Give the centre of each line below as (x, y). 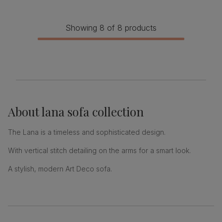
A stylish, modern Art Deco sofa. (60, 169)
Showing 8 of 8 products (111, 28)
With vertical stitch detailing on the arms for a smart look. (99, 151)
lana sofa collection (93, 112)
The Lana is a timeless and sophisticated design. (87, 132)
